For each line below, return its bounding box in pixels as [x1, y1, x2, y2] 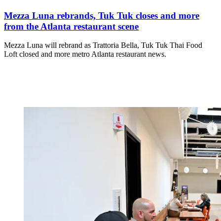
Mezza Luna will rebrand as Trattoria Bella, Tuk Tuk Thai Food [4, 41, 202, 50]
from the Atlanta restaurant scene [4, 21, 139, 32]
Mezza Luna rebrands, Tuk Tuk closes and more [4, 10, 199, 21]
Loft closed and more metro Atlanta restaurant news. [4, 50, 166, 59]
